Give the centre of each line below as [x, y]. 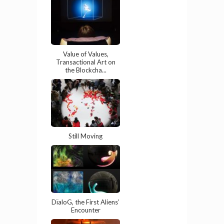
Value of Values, [85, 54]
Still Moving [85, 136]
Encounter [85, 210]
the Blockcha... [85, 70]
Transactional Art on [85, 62]
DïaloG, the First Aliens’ [85, 202]
